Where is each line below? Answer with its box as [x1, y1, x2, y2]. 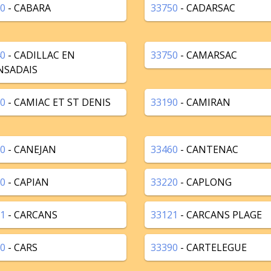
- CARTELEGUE [178, 241, 247, 254]
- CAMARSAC [178, 48, 237, 62]
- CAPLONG [178, 175, 232, 189]
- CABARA [5, 1, 51, 15]
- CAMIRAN [178, 96, 230, 109]
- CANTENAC [178, 143, 238, 156]
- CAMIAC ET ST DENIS [5, 96, 111, 109]
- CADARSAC [178, 1, 235, 15]
